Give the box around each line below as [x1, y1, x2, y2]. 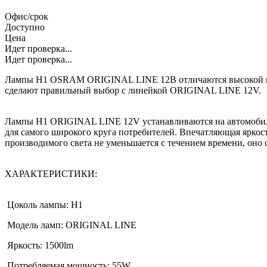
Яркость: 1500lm [5, 240, 73, 251]
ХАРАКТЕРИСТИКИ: [5, 169, 97, 179]
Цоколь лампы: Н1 [5, 200, 83, 210]
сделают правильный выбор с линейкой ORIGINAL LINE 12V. [5, 85, 261, 96]
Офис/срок [5, 11, 48, 22]
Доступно [5, 22, 45, 33]
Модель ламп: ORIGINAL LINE [5, 220, 136, 231]
